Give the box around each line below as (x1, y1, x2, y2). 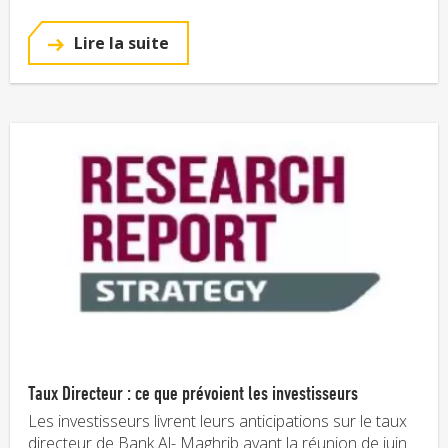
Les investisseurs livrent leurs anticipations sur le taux (28, 409, 407, 432)
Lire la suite (70, 31, 169, 54)
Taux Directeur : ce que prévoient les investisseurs (28, 380, 358, 404)
